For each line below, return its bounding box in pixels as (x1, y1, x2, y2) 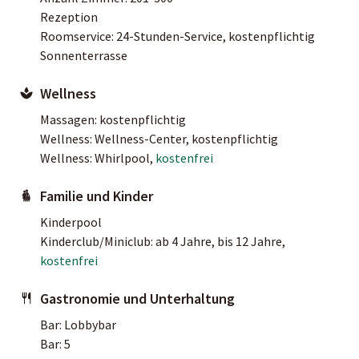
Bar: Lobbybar (40, 316, 116, 333)
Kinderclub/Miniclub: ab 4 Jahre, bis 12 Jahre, (40, 232, 285, 249)
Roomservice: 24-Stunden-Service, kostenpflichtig (40, 27, 315, 44)
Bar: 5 (40, 335, 71, 352)
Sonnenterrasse (40, 46, 127, 63)
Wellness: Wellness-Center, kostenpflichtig (40, 130, 278, 147)
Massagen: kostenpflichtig (40, 111, 186, 127)
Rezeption (40, 8, 98, 25)
